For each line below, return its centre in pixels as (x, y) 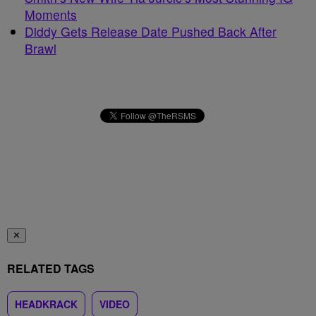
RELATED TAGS (51, 268)
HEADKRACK (46, 304)
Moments (51, 14)
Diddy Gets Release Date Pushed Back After (151, 31)
